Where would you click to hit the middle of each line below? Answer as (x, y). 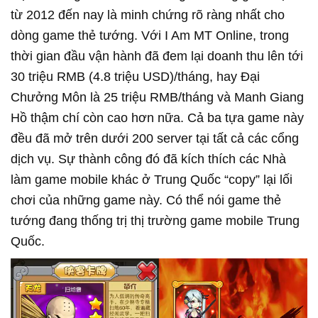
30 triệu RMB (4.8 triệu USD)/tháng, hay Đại (135, 76)
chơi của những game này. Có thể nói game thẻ (146, 200)
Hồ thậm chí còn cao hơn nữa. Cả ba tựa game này (157, 117)
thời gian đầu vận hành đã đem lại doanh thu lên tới (157, 56)
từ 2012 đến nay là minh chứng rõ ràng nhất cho (148, 15)
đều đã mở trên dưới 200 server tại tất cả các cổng (155, 138)
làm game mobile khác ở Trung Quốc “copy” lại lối (152, 179)
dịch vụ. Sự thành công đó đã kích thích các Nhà (148, 159)
